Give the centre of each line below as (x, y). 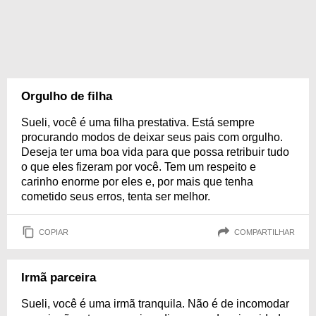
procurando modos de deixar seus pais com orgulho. (152, 137)
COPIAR (54, 232)
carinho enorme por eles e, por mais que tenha (137, 182)
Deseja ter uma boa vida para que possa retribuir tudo (155, 152)
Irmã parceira (59, 278)
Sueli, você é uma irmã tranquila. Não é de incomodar (155, 304)
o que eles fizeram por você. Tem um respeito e (139, 167)
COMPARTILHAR (265, 232)
